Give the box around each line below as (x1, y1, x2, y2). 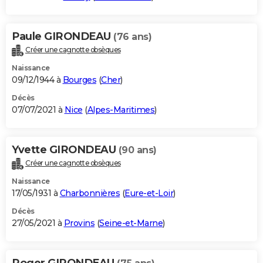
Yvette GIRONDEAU (12, 143, 119, 156)
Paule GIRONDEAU (12, 29, 113, 43)
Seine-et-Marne (99, 217, 163, 228)
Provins (63, 217, 95, 228)
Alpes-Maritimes (87, 104, 154, 115)
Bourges (62, 74, 96, 85)
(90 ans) (118, 144, 157, 156)
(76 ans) (113, 31, 151, 42)
